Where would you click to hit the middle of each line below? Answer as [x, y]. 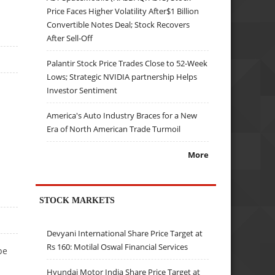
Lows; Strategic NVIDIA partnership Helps [122, 76]
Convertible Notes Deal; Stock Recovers [118, 24]
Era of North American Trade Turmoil [114, 129]
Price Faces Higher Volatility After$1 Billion [123, 11]
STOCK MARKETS [77, 200]
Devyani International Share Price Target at [125, 234]
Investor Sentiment [82, 90]
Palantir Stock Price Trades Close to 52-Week [127, 63]
